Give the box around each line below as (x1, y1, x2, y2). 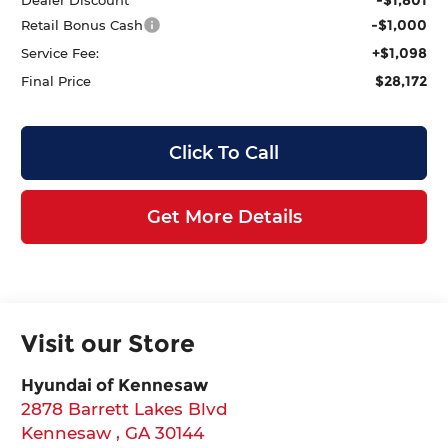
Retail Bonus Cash (21, 16, 144, 33)
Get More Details (146, 205, 302, 228)
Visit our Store (21, 328, 196, 358)
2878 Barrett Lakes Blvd (21, 397, 229, 419)
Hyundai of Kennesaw (21, 373, 209, 395)
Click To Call (169, 141, 279, 164)
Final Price (21, 72, 92, 89)
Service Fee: (21, 44, 100, 61)
